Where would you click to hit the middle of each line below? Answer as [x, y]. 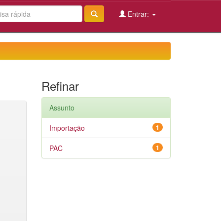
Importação [67, 128]
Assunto [62, 108]
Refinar [60, 86]
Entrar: [138, 14]
